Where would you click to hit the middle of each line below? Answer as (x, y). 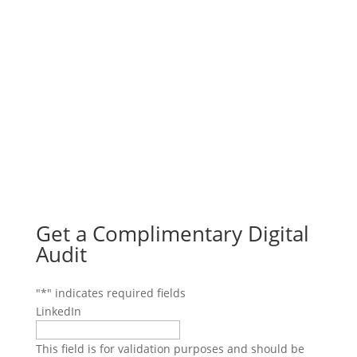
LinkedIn (58, 311)
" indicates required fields (116, 292)
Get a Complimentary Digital (172, 233)
